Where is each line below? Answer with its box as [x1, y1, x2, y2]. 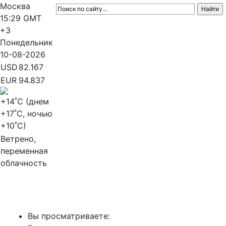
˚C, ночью [14, 108, 52, 119]
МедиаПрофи [8, 190, 73, 202]
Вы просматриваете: [28, 211, 110, 221]
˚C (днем [15, 96, 49, 106]
